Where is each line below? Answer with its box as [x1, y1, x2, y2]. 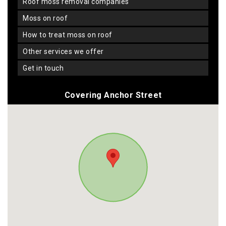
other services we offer [28, 47, 104, 56]
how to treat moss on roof [27, 31, 112, 39]
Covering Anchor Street [64, 90, 162, 100]
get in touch [27, 64, 64, 73]
